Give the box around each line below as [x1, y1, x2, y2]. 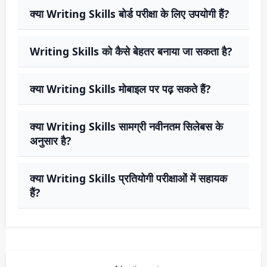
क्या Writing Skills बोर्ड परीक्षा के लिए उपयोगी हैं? [30, 6, 229, 21]
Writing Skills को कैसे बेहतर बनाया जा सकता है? [30, 44, 232, 58]
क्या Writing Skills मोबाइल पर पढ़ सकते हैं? [30, 81, 210, 96]
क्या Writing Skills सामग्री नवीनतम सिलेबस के [30, 119, 223, 133]
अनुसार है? [30, 133, 71, 148]
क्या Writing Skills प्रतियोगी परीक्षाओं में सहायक [30, 170, 227, 185]
